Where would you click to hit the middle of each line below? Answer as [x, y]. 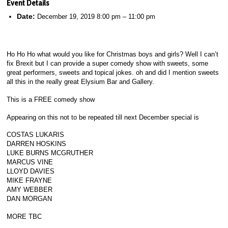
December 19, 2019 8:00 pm [79, 16]
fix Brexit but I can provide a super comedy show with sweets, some [108, 63]
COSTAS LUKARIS [36, 135]
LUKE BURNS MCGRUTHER [50, 153]
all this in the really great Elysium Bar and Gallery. [81, 81]
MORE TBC [24, 217]
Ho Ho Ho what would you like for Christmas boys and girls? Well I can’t [113, 54]
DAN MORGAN [30, 199]
